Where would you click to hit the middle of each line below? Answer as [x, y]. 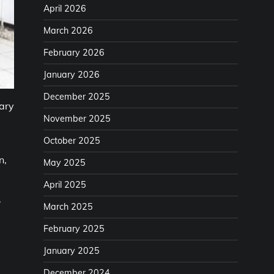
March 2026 [68, 31]
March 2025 [68, 207]
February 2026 [74, 53]
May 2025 [65, 163]
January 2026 [72, 75]
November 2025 [77, 119]
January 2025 [72, 251]
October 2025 [72, 141]
